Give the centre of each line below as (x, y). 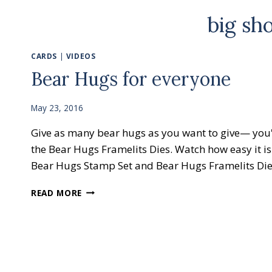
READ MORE (57, 192)
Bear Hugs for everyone (131, 79)
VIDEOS (81, 56)
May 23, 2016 (57, 107)
